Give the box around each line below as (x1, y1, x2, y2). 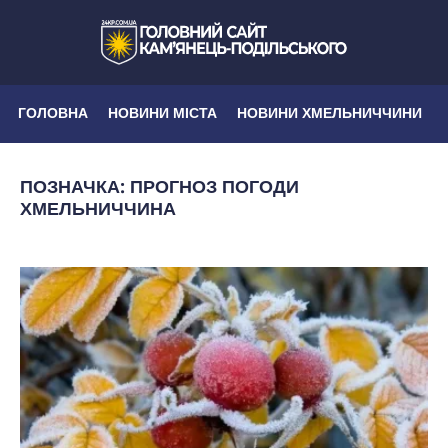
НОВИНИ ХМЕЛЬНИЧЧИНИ (237, 103, 422, 122)
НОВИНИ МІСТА (108, 103, 217, 122)
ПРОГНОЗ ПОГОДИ (130, 174, 299, 198)
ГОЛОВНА (18, 103, 88, 122)
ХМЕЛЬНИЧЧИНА (20, 196, 176, 220)
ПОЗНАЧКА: (20, 174, 130, 198)
